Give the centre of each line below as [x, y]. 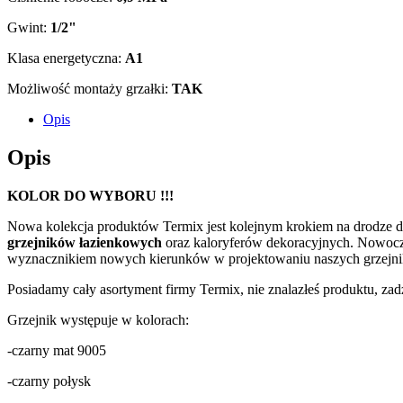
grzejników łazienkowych [85, 242]
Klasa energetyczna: [66, 58]
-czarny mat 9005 [57, 350]
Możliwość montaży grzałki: [90, 88]
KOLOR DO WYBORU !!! [90, 195]
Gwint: [29, 27]
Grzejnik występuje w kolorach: [98, 319]
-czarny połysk [49, 381]
